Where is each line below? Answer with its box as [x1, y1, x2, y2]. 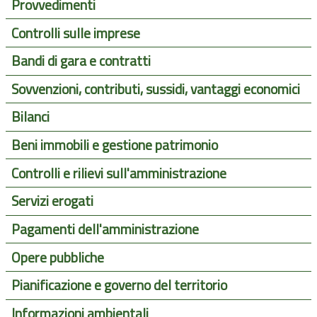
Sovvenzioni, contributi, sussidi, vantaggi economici [11, 78, 300, 100]
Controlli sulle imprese [11, 22, 140, 44]
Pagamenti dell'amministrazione [11, 218, 199, 240]
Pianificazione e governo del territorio [11, 275, 227, 296]
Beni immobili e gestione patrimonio [11, 134, 218, 156]
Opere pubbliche [11, 246, 104, 268]
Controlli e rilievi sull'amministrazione [11, 162, 226, 184]
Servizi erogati [11, 190, 93, 212]
